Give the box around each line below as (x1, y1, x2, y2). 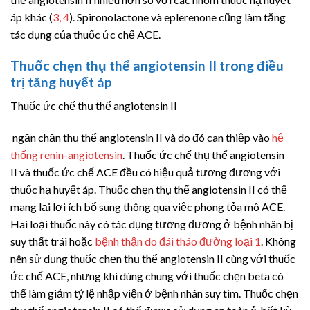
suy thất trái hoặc (10, 235, 95, 248)
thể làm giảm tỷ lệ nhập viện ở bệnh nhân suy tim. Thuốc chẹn (10, 286, 298, 300)
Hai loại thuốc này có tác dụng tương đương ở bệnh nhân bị (10, 217, 293, 231)
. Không (261, 235, 296, 248)
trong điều (217, 57, 284, 73)
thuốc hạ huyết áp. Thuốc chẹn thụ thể (10, 183, 192, 197)
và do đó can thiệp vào (163, 131, 272, 145)
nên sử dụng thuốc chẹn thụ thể (10, 252, 160, 266)
